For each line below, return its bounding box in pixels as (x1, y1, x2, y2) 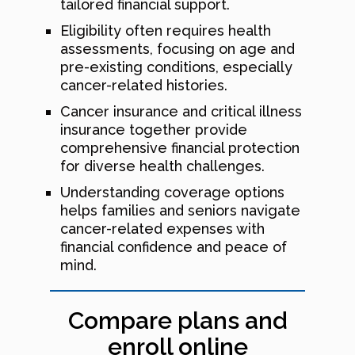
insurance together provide (60, 120, 247, 138)
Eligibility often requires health (60, 21, 271, 39)
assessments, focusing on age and (60, 40, 295, 57)
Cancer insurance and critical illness (60, 102, 302, 120)
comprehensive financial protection (60, 139, 300, 156)
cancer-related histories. (60, 76, 227, 94)
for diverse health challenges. (60, 157, 265, 174)
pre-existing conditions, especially (60, 58, 292, 75)
